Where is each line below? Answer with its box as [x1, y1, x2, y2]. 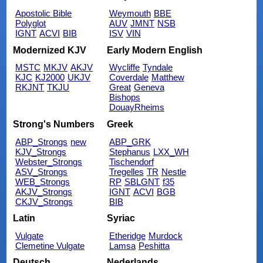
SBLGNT [124, 176, 160, 187]
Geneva [133, 82, 164, 93]
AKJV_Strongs [15, 186, 73, 197]
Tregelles [109, 166, 144, 177]
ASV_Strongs [15, 166, 68, 177]
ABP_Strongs [15, 136, 68, 147]
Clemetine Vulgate [15, 240, 85, 251]
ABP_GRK [109, 136, 151, 147]
